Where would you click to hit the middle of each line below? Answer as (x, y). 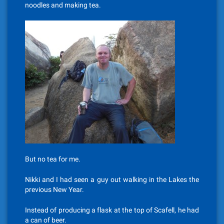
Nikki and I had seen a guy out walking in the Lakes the (112, 179)
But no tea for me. (53, 159)
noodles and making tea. (63, 5)
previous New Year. (54, 189)
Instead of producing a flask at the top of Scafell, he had (112, 210)
